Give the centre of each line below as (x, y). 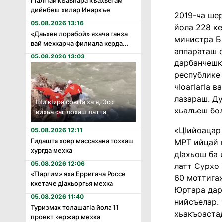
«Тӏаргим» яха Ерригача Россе (78, 174)
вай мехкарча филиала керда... (80, 43)
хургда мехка (52, 150)
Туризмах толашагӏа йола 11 (75, 207)
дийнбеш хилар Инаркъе (70, 10)
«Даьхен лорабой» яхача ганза (79, 34)
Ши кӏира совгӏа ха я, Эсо (75, 101)
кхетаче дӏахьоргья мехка (72, 183)
